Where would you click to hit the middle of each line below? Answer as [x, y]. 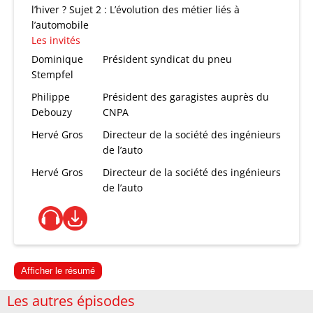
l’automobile [60, 25]
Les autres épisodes [71, 301]
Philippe [51, 97]
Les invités [56, 40]
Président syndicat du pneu [168, 59]
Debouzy [52, 112]
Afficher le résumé [58, 271]
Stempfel [52, 74]
